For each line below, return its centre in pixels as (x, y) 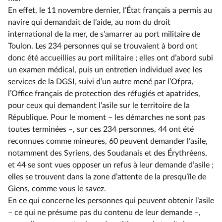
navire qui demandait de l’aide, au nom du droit (89, 22)
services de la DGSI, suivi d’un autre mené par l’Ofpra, (101, 82)
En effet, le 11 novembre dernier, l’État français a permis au (110, 10)
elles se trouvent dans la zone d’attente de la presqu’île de (107, 177)
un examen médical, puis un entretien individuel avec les (105, 70)
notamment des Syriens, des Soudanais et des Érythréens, (108, 153)
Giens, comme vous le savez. (57, 189)
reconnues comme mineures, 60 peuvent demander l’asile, (108, 141)
